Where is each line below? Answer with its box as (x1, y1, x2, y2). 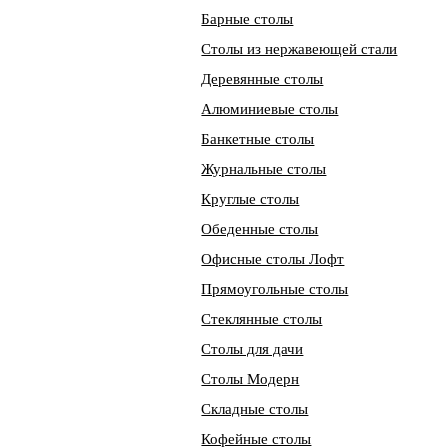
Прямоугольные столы (201, 281, 349, 297)
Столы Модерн (201, 371, 300, 387)
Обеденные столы (201, 221, 319, 237)
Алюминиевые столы (201, 101, 339, 117)
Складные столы (201, 401, 309, 417)
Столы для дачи (201, 341, 304, 357)
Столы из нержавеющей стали (201, 41, 398, 57)
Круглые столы (201, 191, 300, 207)
